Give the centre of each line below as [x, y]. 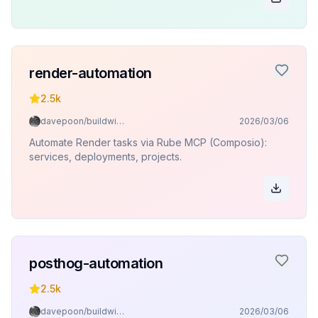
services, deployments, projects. [105, 157]
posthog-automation [96, 263]
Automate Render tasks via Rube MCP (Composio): [148, 142]
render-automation [91, 73]
